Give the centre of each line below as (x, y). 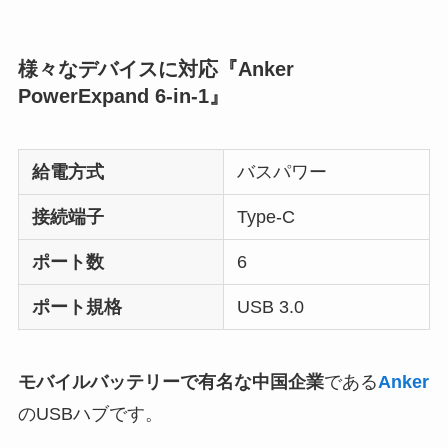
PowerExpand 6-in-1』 (123, 95)
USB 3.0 (271, 306)
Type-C (266, 216)
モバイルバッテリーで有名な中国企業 (170, 381)
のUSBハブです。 (90, 413)
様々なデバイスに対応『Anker (155, 68)
